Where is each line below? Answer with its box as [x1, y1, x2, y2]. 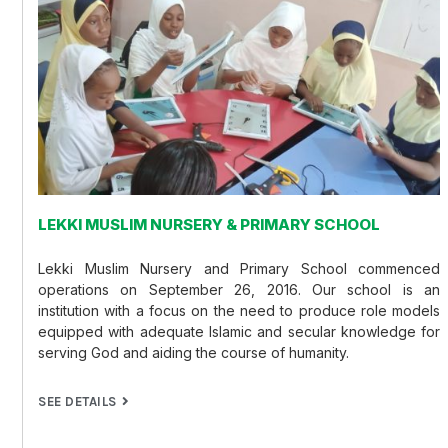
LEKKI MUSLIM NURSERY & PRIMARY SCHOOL [38, 214, 380, 234]
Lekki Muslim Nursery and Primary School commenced [38, 260, 441, 278]
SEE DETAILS [38, 393, 117, 409]
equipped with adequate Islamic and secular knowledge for [38, 323, 441, 341]
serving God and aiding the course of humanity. [38, 344, 349, 362]
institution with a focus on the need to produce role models [38, 302, 441, 320]
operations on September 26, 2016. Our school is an [38, 281, 441, 299]
